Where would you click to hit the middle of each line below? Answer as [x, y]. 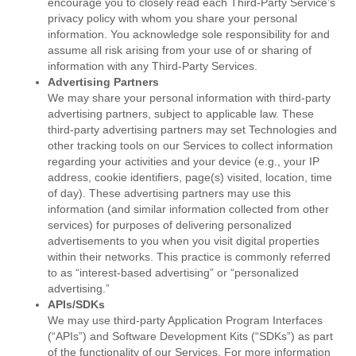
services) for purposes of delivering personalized [170, 225]
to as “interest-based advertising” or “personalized [173, 273]
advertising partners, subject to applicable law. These [181, 114]
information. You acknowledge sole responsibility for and [189, 35]
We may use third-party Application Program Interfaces [185, 321]
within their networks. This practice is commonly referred [189, 257]
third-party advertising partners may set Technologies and [192, 130]
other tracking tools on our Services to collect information [190, 146]
